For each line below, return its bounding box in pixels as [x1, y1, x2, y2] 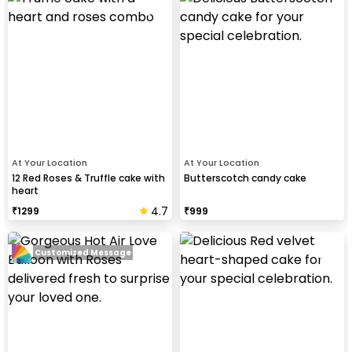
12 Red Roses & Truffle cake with [12, 170, 165, 185]
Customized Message [35, 247, 131, 259]
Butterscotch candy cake [184, 170, 306, 185]
